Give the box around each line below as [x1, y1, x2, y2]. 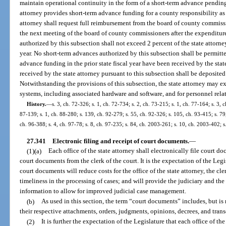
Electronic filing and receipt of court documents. [52, 137, 189, 145]
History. [26, 101, 46, 107]
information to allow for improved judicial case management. [20, 187, 187, 195]
